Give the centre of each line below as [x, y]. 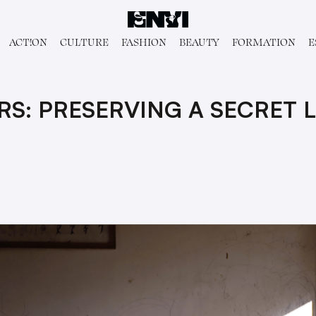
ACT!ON [28, 42]
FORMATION [263, 42]
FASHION [144, 42]
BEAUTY [199, 42]
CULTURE [84, 42]
